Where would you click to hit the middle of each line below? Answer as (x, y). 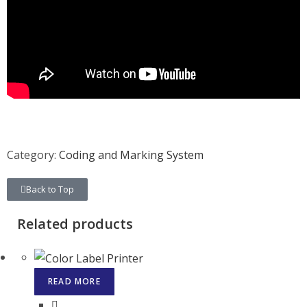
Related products (75, 224)
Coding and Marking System (131, 155)
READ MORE (74, 281)
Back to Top (50, 189)
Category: (33, 155)
